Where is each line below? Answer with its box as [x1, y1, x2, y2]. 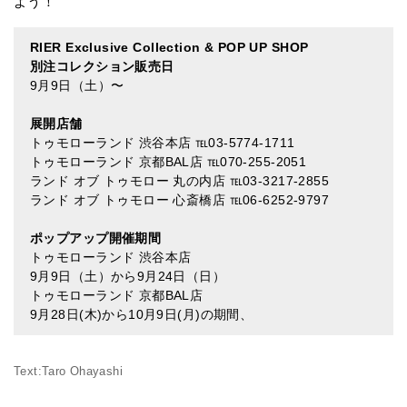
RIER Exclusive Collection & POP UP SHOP [30, 40, 309, 55]
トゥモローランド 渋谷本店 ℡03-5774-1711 [30, 135, 295, 151]
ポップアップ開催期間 [30, 231, 162, 246]
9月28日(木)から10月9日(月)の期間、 [30, 307, 253, 323]
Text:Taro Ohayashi [14, 364, 124, 379]
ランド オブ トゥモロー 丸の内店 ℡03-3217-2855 [30, 174, 330, 189]
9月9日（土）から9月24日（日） [30, 269, 226, 284]
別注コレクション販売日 [30, 59, 174, 74]
